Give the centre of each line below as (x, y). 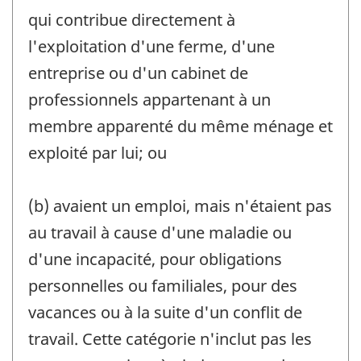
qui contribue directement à (132, 19)
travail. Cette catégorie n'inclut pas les (170, 338)
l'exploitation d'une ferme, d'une (151, 46)
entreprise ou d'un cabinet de (138, 73)
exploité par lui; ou (98, 152)
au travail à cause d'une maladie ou (160, 232)
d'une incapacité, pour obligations (155, 259)
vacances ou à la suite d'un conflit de (165, 312)
